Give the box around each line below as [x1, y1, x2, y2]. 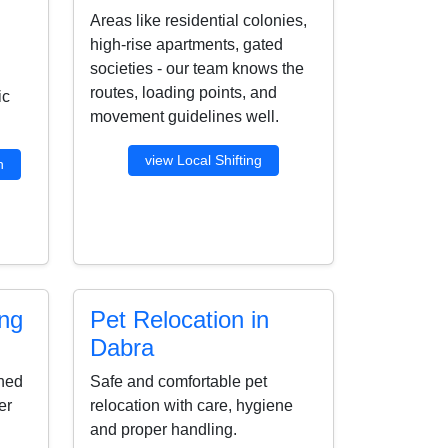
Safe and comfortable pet [90, 372, 267, 390]
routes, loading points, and [90, 83, 277, 101]
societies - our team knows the [90, 59, 304, 77]
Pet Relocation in [90, 305, 269, 333]
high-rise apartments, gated [90, 35, 283, 53]
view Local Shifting [145, 151, 262, 168]
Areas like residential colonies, [90, 11, 307, 29]
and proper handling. [90, 420, 237, 438]
